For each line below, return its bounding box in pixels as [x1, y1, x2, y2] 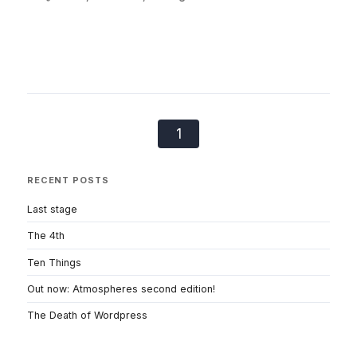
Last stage [27, 202, 77, 215]
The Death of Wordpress [27, 309, 147, 322]
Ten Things [27, 256, 81, 269]
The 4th [27, 229, 65, 242]
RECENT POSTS [27, 175, 109, 186]
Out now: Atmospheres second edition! [27, 283, 215, 296]
